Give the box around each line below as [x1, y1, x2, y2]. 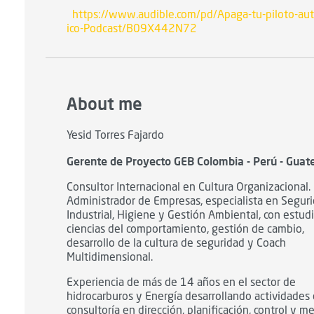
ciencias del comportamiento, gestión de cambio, [67, 224, 305, 235]
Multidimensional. [67, 252, 153, 264]
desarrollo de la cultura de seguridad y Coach [67, 238, 287, 250]
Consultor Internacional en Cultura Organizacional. [67, 182, 311, 193]
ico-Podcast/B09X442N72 [67, 23, 198, 35]
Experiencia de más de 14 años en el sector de [67, 277, 296, 289]
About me [67, 93, 143, 114]
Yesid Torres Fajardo [67, 130, 165, 142]
